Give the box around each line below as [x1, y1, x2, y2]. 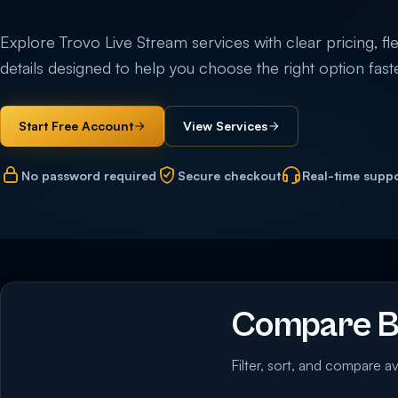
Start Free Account [19, 118, 133, 134]
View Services [183, 118, 267, 134]
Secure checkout [178, 167, 281, 183]
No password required [21, 167, 156, 183]
